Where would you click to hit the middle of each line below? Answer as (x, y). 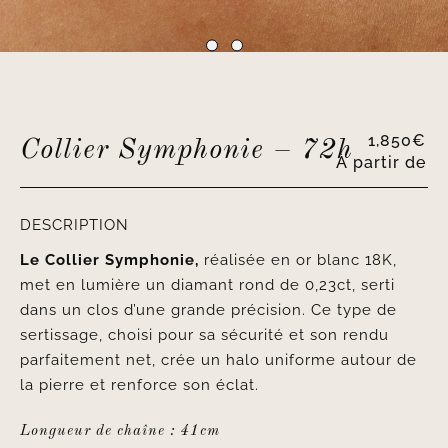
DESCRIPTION (74, 225)
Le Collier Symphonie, (111, 260)
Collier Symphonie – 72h (186, 150)
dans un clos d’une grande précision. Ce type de (208, 310)
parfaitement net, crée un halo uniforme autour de (218, 360)
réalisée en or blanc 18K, (300, 260)
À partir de (381, 162)
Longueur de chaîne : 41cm (119, 431)
